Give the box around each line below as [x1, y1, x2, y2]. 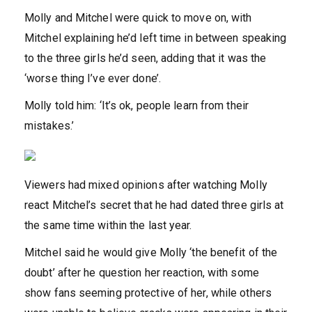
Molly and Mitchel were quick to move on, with [24, 11, 252, 25]
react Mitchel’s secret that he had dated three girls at [24, 198, 284, 212]
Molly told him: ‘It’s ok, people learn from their [24, 99, 249, 113]
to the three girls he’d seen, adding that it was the [24, 52, 267, 65]
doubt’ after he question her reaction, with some [24, 266, 259, 280]
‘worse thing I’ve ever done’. [24, 72, 161, 86]
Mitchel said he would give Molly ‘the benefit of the [24, 246, 278, 260]
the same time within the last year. [24, 219, 192, 233]
